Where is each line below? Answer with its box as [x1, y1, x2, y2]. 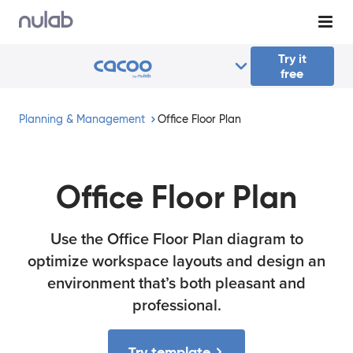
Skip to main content [2, 4, 117, 20]
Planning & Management [19, 112, 145, 126]
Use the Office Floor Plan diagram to [50, 230, 303, 249]
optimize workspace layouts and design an [28, 252, 325, 271]
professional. [132, 296, 221, 315]
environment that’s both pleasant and [47, 274, 306, 293]
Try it [277, 50, 307, 67]
